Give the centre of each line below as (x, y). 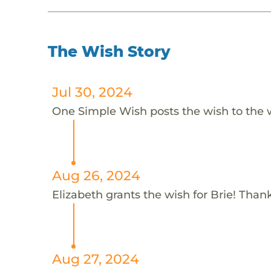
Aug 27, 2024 (95, 259)
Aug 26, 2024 (96, 175)
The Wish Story (109, 51)
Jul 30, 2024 (92, 92)
